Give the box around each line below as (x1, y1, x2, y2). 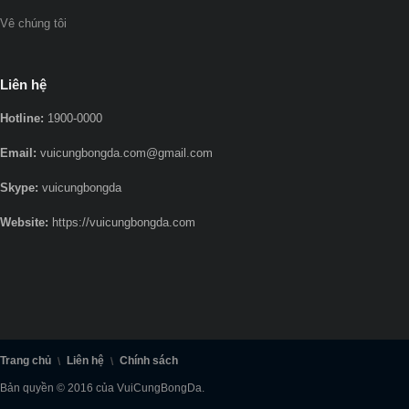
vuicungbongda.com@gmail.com (40, 146, 213, 161)
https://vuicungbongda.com (52, 215, 195, 230)
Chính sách (120, 354, 178, 368)
